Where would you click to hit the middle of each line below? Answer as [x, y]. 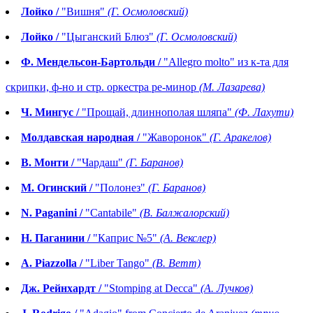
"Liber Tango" [117, 263]
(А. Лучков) [227, 289]
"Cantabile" [111, 213]
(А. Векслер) [188, 238]
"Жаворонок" [175, 138]
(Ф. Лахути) [264, 112]
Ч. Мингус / [50, 112]
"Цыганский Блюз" [108, 37]
